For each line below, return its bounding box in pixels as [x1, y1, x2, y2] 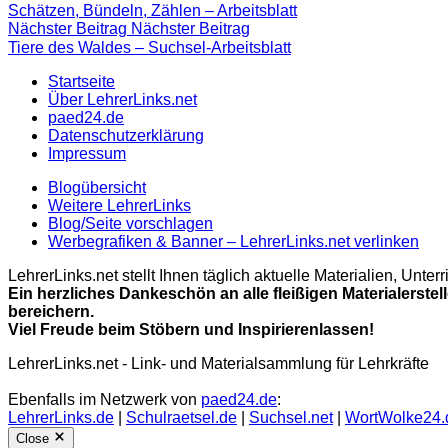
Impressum [48, 144, 126, 162]
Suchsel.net [249, 408, 333, 426]
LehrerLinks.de [8, 408, 114, 426]
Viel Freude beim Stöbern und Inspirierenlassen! [8, 320, 374, 338]
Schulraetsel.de [126, 408, 237, 426]
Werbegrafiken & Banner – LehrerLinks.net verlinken [48, 232, 419, 250]
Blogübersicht [48, 178, 146, 196]
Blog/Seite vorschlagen [48, 214, 213, 232]
